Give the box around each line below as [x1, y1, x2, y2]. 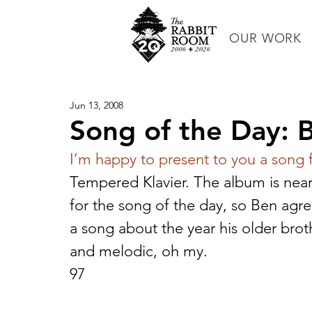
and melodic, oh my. [70, 242, 208, 260]
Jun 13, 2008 [70, 99, 123, 111]
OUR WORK [229, 31, 302, 46]
